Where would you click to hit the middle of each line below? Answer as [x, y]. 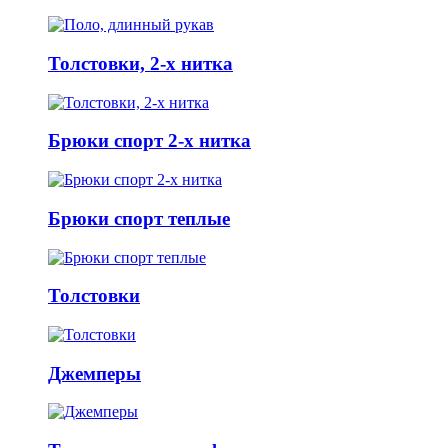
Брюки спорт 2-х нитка [149, 141]
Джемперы [94, 373]
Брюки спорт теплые [139, 218]
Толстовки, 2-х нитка [140, 63]
